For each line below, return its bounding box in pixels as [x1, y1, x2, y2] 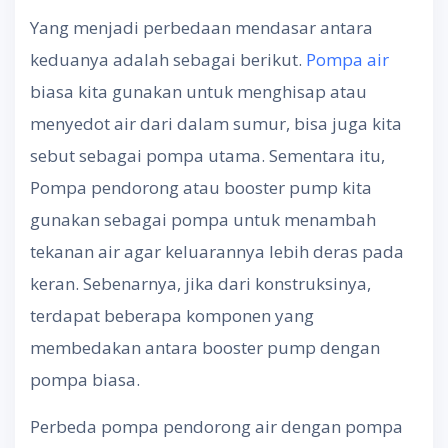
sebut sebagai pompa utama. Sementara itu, [30, 143, 385, 167]
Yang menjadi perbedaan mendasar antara [30, 15, 373, 39]
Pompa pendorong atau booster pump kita [30, 175, 372, 199]
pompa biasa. [30, 367, 140, 391]
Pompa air [306, 47, 389, 71]
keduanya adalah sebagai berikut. [30, 47, 306, 71]
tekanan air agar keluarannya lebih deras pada [30, 239, 404, 263]
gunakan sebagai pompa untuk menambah [30, 207, 376, 231]
